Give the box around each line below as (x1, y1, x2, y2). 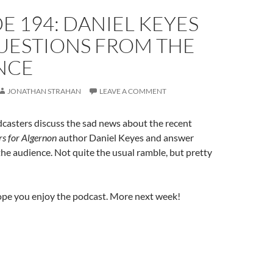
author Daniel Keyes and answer (57, 132, 194, 143)
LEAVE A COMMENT (99, 87, 166, 96)
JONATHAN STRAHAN (7, 87, 81, 96)
